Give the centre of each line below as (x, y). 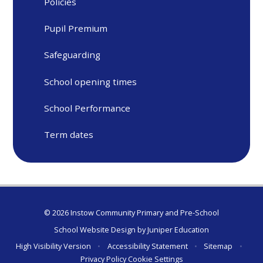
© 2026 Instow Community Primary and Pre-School (131, 213)
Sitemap (218, 246)
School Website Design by (101, 229)
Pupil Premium (76, 28)
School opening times (91, 81)
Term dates (69, 135)
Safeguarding (73, 55)
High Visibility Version (54, 246)
